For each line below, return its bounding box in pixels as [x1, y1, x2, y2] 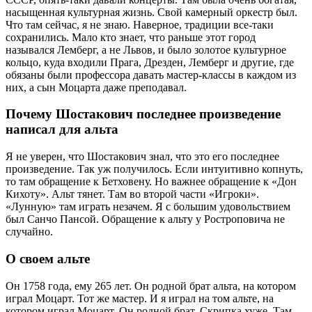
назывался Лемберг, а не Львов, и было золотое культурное [6, 43, 286, 56]
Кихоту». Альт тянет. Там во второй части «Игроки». [6, 188, 259, 201]
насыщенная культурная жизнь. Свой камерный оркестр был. [6, 6, 297, 18]
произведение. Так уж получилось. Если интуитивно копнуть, [6, 163, 303, 175]
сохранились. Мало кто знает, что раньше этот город [6, 31, 256, 43]
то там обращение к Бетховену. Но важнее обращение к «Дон [6, 175, 297, 188]
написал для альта [6, 122, 118, 137]
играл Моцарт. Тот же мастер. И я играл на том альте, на [6, 292, 274, 304]
